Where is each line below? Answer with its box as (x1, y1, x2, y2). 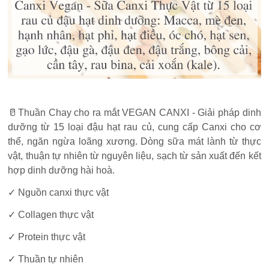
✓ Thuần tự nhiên (8, 254, 84, 265)
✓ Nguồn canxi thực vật (8, 187, 109, 198)
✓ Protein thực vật (8, 232, 86, 243)
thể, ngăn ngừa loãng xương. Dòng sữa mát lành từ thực (8, 136, 261, 147)
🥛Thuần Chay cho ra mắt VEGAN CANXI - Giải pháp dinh (8, 107, 261, 118)
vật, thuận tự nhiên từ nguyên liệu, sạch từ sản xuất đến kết (8, 151, 261, 162)
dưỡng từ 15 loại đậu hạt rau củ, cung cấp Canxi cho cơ (8, 122, 261, 133)
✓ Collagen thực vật (8, 210, 94, 220)
